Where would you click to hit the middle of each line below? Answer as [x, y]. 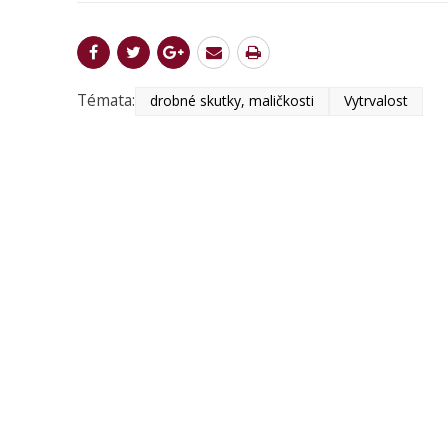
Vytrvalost [376, 101]
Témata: [106, 100]
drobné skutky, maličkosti [232, 101]
